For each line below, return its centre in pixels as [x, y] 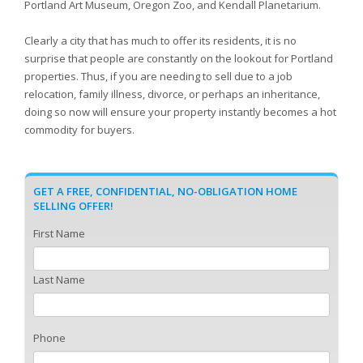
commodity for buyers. [79, 130]
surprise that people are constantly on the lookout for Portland [179, 58]
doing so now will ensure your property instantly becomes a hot [180, 112]
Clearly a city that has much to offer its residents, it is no [160, 41]
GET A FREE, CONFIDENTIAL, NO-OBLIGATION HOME [165, 191]
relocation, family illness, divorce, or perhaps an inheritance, [172, 94]
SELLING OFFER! [73, 206]
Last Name [59, 280]
